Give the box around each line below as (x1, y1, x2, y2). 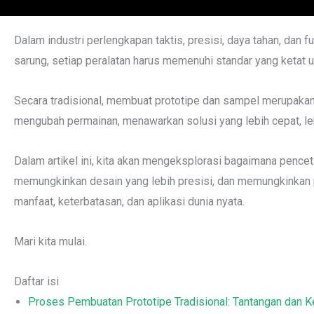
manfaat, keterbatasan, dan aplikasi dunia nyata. (14, 195, 245, 208)
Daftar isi (14, 275, 59, 288)
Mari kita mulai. (14, 235, 87, 248)
